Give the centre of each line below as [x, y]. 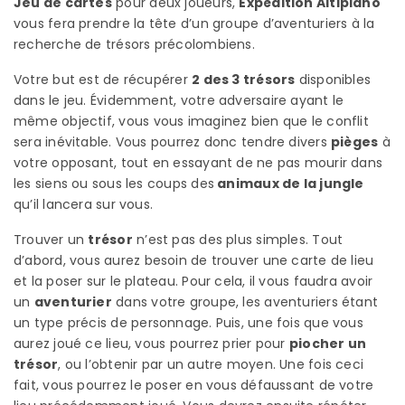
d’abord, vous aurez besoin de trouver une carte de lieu [194, 260]
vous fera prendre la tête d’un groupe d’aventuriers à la [194, 23]
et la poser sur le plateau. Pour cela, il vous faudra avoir [193, 281]
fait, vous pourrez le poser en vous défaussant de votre [194, 385]
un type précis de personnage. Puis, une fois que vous [188, 322]
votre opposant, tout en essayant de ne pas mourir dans [198, 162]
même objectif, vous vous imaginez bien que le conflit [191, 121]
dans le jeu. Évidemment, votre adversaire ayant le [179, 100]
